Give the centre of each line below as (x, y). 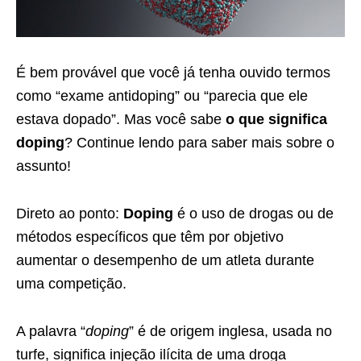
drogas (271, 213)
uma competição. (71, 283)
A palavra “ (51, 331)
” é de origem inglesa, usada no (230, 331)
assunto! (44, 166)
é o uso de (211, 213)
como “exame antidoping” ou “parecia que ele (162, 95)
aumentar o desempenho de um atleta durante (165, 260)
